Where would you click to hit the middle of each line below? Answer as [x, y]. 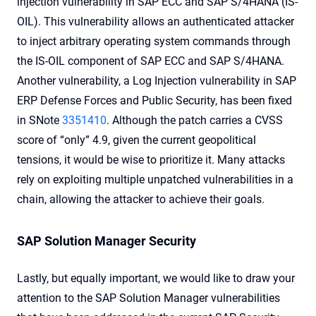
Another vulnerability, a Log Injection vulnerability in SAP [157, 81]
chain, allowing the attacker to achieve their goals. [141, 200]
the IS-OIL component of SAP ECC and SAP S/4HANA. [151, 61]
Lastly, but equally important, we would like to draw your [156, 279]
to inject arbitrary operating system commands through [154, 42]
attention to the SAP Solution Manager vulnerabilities [148, 298]
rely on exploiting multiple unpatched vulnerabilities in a [155, 180]
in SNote [39, 121]
